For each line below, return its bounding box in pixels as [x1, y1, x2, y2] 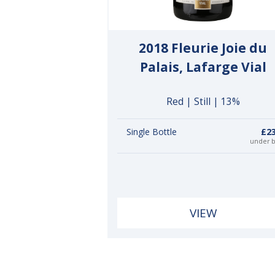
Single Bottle [126, 126, 177, 138]
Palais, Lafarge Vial [139, 58, 266, 76]
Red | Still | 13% [166, 95, 240, 109]
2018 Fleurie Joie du [139, 39, 268, 57]
